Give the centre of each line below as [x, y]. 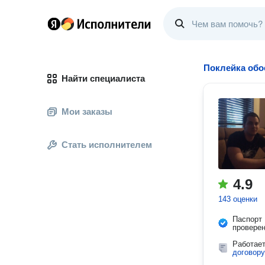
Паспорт [247, 219]
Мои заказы [87, 112]
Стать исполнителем [107, 145]
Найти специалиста [103, 78]
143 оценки [238, 199]
